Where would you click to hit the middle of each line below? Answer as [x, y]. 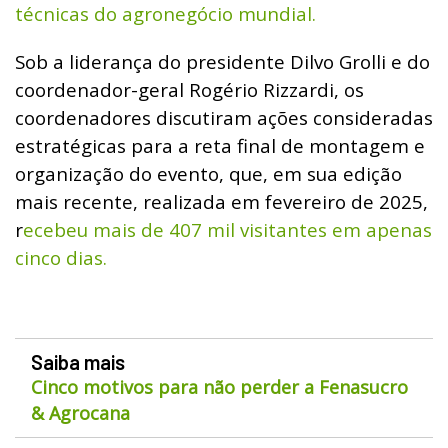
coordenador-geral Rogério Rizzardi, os [189, 89]
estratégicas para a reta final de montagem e [220, 145]
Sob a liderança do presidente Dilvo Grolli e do [222, 61]
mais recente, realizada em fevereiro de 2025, [221, 201]
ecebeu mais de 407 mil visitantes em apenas [227, 229]
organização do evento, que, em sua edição [208, 173]
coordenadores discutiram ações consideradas [224, 117]
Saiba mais [78, 361]
